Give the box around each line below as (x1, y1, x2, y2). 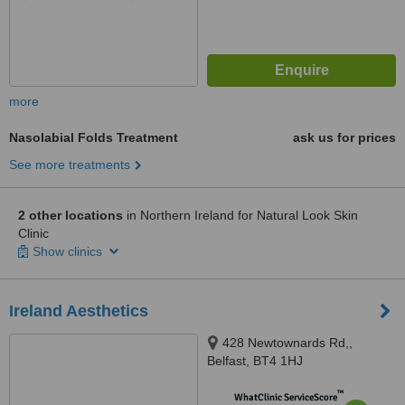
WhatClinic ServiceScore (233, 391, 337, 403)
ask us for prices (293, 130, 396, 145)
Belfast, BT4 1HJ (207, 353, 303, 368)
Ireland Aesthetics (9, 302, 148, 320)
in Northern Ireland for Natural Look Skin (123, 208, 358, 222)
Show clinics (33, 244, 106, 259)
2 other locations (18, 208, 123, 222)
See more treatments (9, 157, 130, 172)
